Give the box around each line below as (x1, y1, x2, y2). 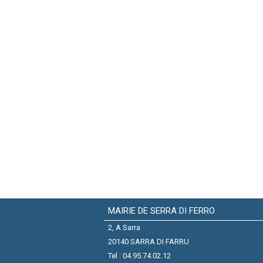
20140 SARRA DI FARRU (108, 237, 189, 247)
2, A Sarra (108, 223, 140, 232)
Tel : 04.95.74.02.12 (108, 251, 171, 261)
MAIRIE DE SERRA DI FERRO (108, 205, 215, 217)
